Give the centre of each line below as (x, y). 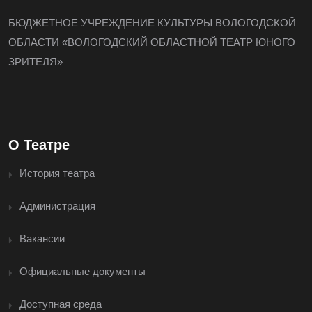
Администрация (57, 205)
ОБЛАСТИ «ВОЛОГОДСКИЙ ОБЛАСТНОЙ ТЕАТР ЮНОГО (152, 42)
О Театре (39, 145)
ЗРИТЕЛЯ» (36, 61)
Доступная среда (61, 304)
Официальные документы (83, 271)
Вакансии (42, 238)
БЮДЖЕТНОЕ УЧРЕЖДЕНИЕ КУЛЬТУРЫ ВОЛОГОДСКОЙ (152, 22)
